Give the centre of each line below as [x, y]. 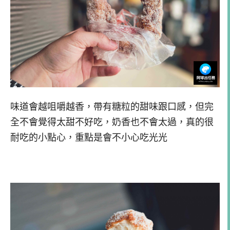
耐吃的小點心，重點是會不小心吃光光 [89, 138]
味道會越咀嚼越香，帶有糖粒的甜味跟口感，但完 [112, 107]
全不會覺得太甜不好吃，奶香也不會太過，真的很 [112, 122]
